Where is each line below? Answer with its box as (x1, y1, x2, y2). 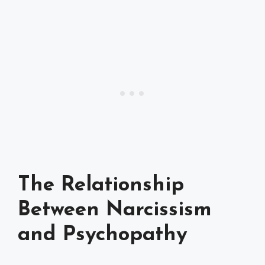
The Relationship (18, 174, 184, 196)
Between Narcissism (18, 199, 212, 221)
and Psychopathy (18, 224, 188, 245)
